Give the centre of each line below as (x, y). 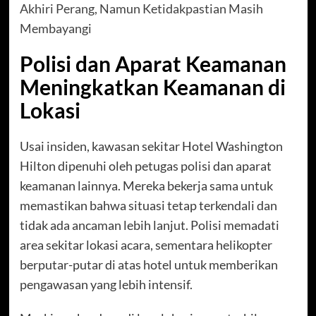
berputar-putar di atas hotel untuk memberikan (148, 265)
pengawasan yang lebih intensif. (106, 285)
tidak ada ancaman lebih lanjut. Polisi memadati (149, 225)
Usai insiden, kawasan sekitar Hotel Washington (151, 146)
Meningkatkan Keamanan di (152, 87)
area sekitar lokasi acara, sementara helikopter (146, 245)
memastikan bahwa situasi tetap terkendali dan (148, 206)
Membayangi (55, 29)
